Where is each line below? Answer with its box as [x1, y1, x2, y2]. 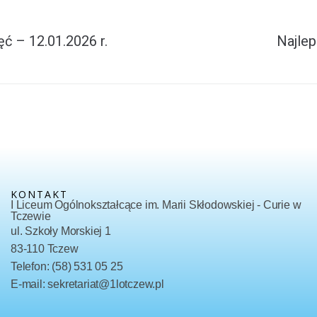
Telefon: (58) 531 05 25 [10, 260, 123, 272]
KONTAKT [10, 187, 68, 201]
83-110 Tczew [10, 242, 79, 255]
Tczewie [10, 209, 51, 222]
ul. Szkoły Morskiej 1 [10, 224, 111, 237]
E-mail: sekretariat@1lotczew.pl [10, 277, 164, 290]
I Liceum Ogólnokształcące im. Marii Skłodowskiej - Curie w [10, 198, 301, 211]
